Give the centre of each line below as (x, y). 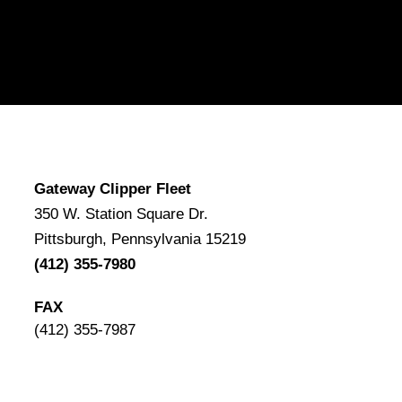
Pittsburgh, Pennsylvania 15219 (140, 239)
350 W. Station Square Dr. (121, 214)
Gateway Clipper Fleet (112, 189)
